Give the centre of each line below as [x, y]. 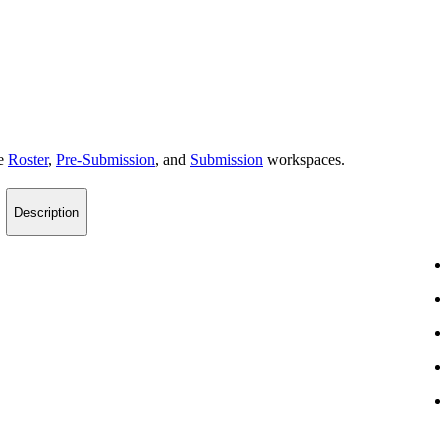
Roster [28, 160]
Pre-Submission [105, 160]
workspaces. [304, 160]
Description [46, 212]
